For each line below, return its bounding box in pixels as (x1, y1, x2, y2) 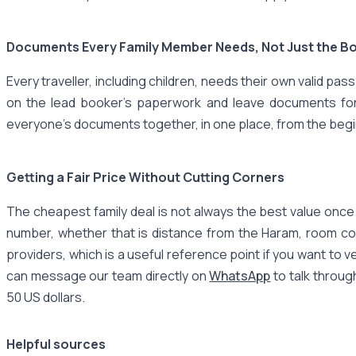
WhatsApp (209, 266, 271, 284)
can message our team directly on (6, 266, 210, 284)
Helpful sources (6, 335, 106, 353)
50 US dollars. (6, 288, 85, 306)
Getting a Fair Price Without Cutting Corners (6, 168, 284, 186)
